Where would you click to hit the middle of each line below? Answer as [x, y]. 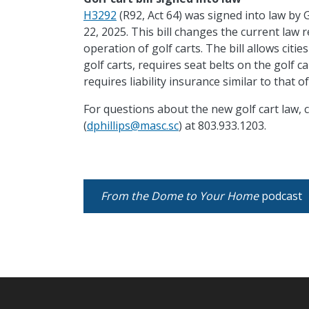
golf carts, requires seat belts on [168, 65]
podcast [280, 196]
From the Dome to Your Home [179, 196]
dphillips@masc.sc [132, 126]
